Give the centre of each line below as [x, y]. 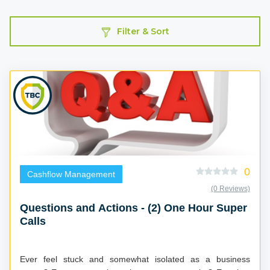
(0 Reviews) [231, 188]
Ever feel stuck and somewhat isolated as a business [135, 259]
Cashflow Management [71, 174]
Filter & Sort [143, 31]
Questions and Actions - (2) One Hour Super [133, 208]
